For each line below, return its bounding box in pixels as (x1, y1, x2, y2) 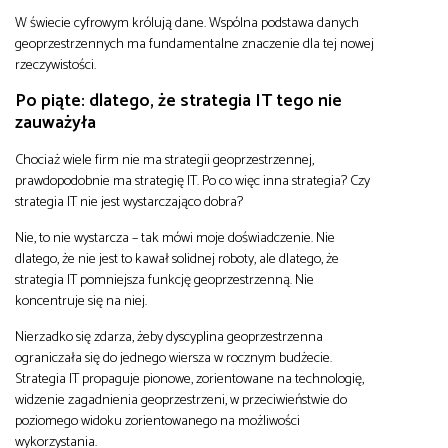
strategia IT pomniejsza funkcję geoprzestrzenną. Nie (15, 267, 314, 292)
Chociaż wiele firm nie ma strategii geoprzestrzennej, (15, 147, 314, 172)
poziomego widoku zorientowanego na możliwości (15, 408, 300, 433)
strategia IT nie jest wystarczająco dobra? (15, 189, 243, 214)
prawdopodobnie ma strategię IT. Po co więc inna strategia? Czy (15, 168, 370, 193)
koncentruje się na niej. (15, 288, 147, 313)
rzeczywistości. (15, 52, 96, 77)
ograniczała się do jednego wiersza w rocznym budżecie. (15, 345, 332, 370)
